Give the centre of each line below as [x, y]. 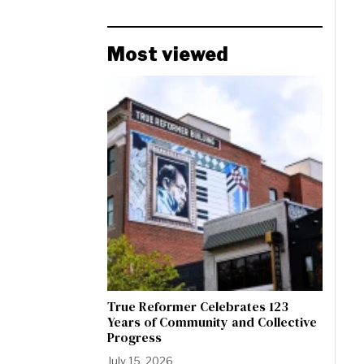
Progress [134, 337]
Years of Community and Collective [212, 322]
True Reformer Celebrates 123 [198, 306]
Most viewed [168, 54]
